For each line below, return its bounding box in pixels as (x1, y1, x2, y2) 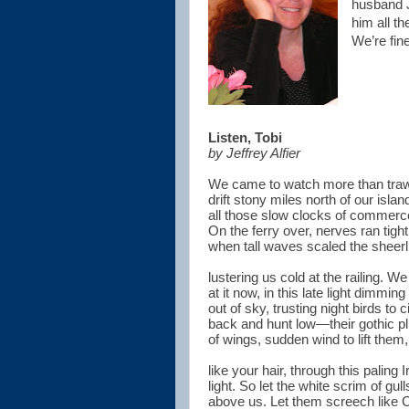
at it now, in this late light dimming (208, 286, 405, 300)
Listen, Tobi (208, 131, 282, 145)
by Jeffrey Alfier (208, 146, 300, 161)
